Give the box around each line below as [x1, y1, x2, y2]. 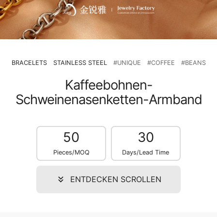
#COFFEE [147, 59, 175, 66]
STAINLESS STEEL [53, 59, 107, 66]
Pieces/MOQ [53, 148, 90, 156]
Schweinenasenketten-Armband [15, 91, 202, 108]
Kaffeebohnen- [64, 77, 153, 93]
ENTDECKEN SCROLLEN [70, 174, 162, 185]
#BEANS [181, 59, 206, 66]
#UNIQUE [113, 59, 141, 66]
